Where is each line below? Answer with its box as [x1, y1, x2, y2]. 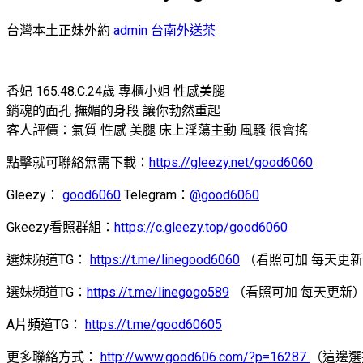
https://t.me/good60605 [85, 316, 222, 332]
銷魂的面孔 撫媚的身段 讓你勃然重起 [6, 102, 220, 118]
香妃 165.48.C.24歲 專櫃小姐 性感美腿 [6, 83, 225, 99]
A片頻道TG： [6, 316, 85, 332]
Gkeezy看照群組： [6, 219, 114, 235]
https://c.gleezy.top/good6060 [114, 219, 288, 235]
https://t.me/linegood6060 [90, 251, 240, 267]
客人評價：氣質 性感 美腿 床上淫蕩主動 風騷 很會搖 [6, 122, 308, 138]
